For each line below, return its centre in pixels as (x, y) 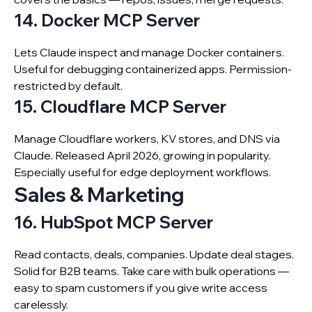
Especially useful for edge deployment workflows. (142, 172)
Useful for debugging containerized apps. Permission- (153, 69)
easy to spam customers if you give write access (141, 288)
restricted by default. (68, 86)
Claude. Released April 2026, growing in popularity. (142, 155)
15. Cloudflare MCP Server (120, 107)
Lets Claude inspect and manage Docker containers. (149, 52)
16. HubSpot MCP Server (114, 222)
